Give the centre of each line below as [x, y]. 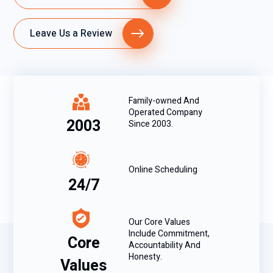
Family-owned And [164, 101]
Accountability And [165, 246]
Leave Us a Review [71, 34]
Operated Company [165, 112]
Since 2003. [151, 124]
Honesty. [145, 257]
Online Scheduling [163, 170]
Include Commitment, [169, 234]
